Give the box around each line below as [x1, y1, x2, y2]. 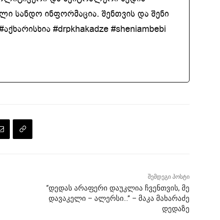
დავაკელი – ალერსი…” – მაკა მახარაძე [48, 194, 190, 203]
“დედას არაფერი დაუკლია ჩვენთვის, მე [46, 184, 190, 193]
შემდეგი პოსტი [147, 173, 190, 181]
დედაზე [162, 204, 190, 214]
